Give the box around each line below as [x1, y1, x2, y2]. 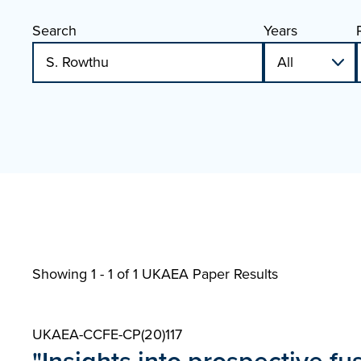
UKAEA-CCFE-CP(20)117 [32, 324, 182, 345]
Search [32, 20, 77, 41]
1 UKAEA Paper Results [133, 263, 278, 284]
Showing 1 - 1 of [32, 263, 133, 284]
